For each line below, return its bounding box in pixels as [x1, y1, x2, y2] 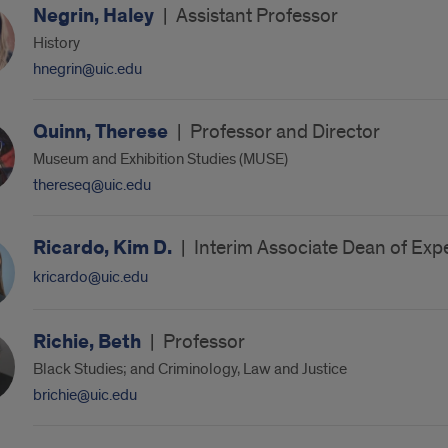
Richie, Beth [32, 329, 145, 355]
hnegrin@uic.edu [32, 59, 142, 79]
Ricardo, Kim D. [32, 235, 176, 261]
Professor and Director [189, 120, 380, 144]
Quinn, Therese [32, 119, 172, 145]
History [32, 33, 80, 53]
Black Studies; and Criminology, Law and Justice [32, 359, 347, 379]
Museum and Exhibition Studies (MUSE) [32, 149, 288, 169]
